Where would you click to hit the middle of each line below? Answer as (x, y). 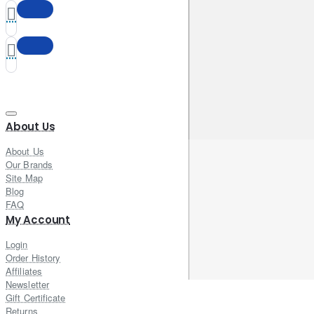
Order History (33, 257)
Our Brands (29, 164)
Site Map (24, 177)
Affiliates (24, 271)
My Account (38, 219)
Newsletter (27, 284)
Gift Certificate (36, 297)
